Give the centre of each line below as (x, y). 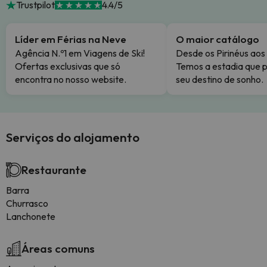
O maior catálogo (218, 39)
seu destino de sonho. (220, 79)
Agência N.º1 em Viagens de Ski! (80, 53)
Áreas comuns (58, 249)
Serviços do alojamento (73, 137)
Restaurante (54, 170)
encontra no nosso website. (71, 79)
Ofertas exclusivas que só (68, 66)
